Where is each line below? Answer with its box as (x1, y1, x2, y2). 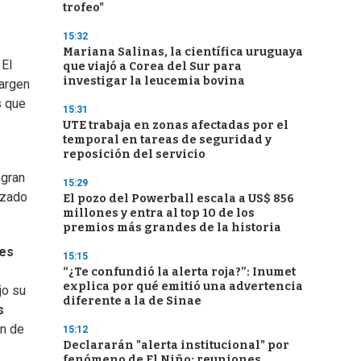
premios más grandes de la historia (63, 221, 281, 234)
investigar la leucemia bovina (63, 74, 245, 88)
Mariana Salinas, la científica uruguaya (63, 45, 303, 59)
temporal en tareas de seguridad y (63, 133, 272, 147)
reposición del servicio (63, 147, 205, 161)
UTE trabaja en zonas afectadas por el (63, 118, 288, 132)
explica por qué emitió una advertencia (63, 280, 303, 293)
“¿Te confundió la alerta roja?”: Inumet (63, 265, 296, 279)
